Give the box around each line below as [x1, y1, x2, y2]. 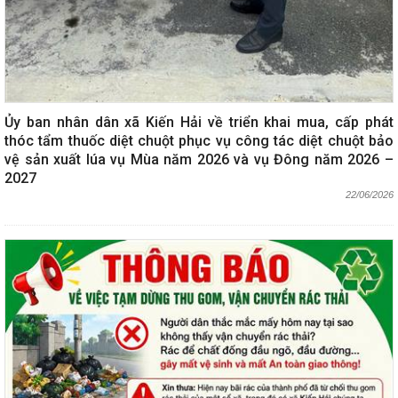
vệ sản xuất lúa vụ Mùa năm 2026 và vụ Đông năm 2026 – [4, 150, 394, 168]
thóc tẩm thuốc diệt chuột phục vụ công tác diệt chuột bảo [4, 131, 394, 149]
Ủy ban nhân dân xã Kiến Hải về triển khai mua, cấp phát [4, 113, 394, 131]
